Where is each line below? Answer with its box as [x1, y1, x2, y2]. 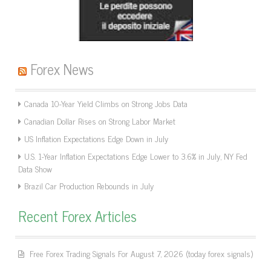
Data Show [18, 162, 52, 175]
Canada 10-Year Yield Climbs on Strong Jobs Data [24, 96, 188, 110]
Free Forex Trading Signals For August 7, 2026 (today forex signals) [30, 246, 253, 260]
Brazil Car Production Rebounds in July [24, 178, 154, 192]
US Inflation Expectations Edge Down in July [24, 131, 168, 145]
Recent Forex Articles [18, 204, 137, 227]
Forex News [30, 57, 94, 80]
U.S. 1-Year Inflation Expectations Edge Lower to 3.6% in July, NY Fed [24, 149, 247, 163]
